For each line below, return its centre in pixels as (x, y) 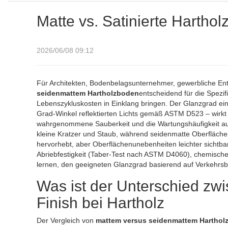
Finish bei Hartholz (101, 203)
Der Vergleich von (66, 220)
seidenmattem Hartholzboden (88, 93)
